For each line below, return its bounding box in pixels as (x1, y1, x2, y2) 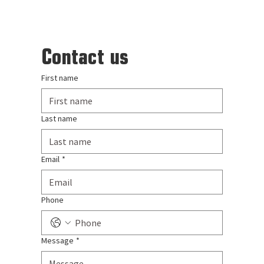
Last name (41, 113, 77, 124)
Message (41, 235, 74, 246)
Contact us (41, 43, 128, 69)
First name (41, 72, 78, 83)
